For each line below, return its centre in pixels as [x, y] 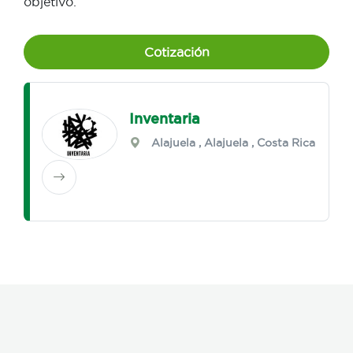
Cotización [176, 52]
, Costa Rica [282, 143]
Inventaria [165, 119]
